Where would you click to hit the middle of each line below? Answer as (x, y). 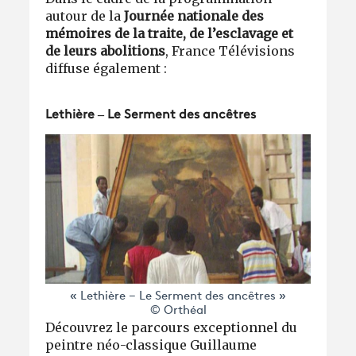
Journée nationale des (194, 15)
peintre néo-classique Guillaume (151, 344)
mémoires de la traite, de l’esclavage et (170, 33)
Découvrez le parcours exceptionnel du (172, 327)
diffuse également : (108, 68)
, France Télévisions (230, 50)
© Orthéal (178, 311)
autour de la (85, 15)
